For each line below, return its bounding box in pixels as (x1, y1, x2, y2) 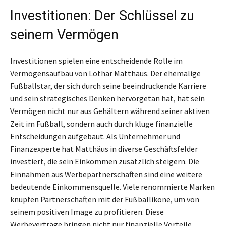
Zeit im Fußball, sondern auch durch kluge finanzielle (10, 118, 193, 129)
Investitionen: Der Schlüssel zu (10, 7, 194, 24)
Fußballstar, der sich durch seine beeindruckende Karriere (10, 80, 206, 91)
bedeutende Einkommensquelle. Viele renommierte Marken (10, 181, 215, 192)
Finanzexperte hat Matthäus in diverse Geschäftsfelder (10, 143, 198, 154)
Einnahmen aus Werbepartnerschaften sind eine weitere (10, 168, 202, 179)
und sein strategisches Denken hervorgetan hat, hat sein (10, 93, 205, 103)
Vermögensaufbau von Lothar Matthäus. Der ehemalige (10, 68, 201, 78)
